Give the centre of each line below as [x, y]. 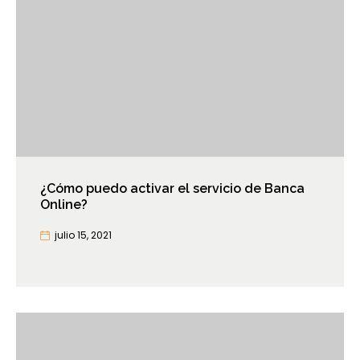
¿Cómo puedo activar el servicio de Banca [172, 189]
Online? [64, 205]
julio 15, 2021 [83, 235]
